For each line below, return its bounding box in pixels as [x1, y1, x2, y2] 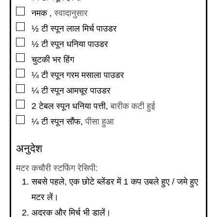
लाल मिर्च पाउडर [66, 24, 117, 34]
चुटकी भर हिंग [31, 55, 74, 65]
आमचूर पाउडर [66, 86, 110, 96]
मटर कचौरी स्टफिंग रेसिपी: [16, 163, 98, 173]
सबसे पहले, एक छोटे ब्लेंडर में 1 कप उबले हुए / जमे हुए [31, 176, 198, 186]
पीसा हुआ [85, 117, 114, 127]
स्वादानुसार [54, 8, 88, 18]
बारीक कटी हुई [110, 101, 155, 111]
